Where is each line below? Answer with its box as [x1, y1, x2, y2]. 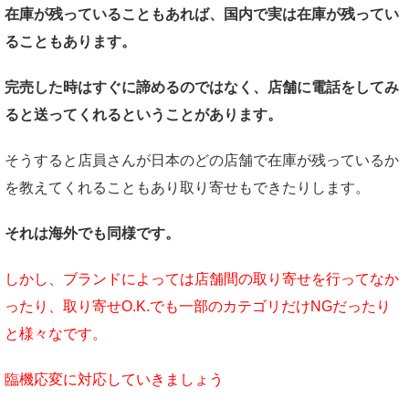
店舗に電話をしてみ [267, 79, 399, 96]
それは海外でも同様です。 [5, 225, 180, 242]
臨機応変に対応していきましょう [5, 372, 224, 388]
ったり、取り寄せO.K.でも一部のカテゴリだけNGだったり [5, 299, 391, 315]
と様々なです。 [5, 326, 107, 342]
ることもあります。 [5, 34, 136, 50]
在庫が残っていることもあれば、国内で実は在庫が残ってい [5, 6, 399, 23]
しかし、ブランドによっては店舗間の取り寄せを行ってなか [5, 271, 399, 288]
